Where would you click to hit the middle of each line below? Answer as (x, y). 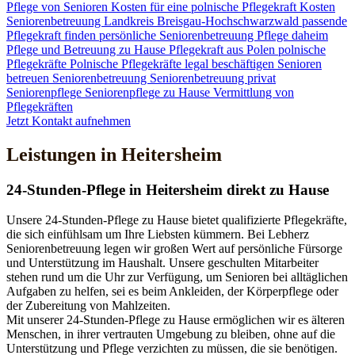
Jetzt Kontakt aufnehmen (69, 120)
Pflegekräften (40, 106)
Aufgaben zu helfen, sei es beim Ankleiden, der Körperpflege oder (172, 292)
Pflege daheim (292, 35)
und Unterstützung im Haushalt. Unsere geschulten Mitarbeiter (162, 263)
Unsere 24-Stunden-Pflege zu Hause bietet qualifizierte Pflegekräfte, (177, 220)
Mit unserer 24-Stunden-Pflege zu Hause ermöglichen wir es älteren (176, 320)
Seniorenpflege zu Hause (149, 92)
